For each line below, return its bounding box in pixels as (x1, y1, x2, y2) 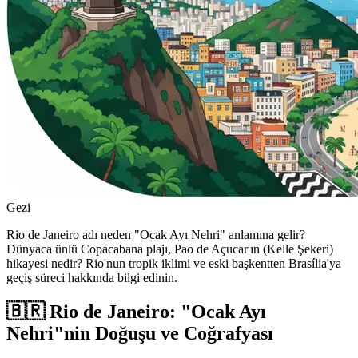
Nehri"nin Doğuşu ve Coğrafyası (6, 323, 273, 344)
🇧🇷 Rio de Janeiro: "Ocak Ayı (6, 301, 266, 323)
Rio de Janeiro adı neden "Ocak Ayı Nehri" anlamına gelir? (6, 228, 305, 242)
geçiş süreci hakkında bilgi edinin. (6, 271, 177, 285)
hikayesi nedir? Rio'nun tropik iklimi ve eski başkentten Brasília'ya (6, 257, 341, 271)
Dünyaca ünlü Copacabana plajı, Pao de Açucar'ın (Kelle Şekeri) (6, 242, 333, 257)
